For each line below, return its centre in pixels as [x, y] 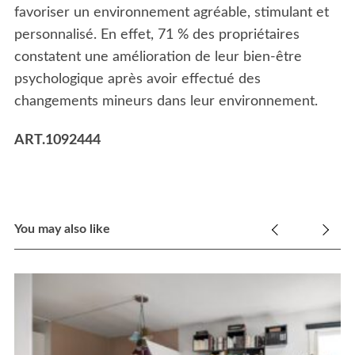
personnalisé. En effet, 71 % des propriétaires [157, 35]
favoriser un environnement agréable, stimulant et [171, 13]
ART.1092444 [57, 140]
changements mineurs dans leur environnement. [166, 102]
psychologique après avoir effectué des [137, 80]
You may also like [62, 229]
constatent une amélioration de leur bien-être [158, 57]
